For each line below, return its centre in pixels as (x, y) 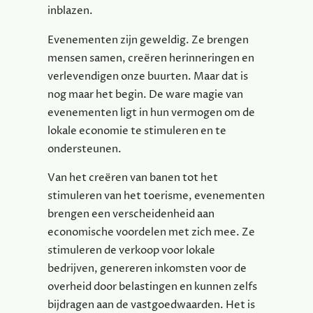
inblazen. (70, 11)
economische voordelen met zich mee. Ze (151, 232)
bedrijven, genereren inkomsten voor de (147, 268)
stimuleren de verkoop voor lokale (131, 250)
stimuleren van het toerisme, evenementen (156, 196)
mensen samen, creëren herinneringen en (151, 58)
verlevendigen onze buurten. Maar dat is (148, 76)
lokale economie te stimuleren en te (137, 131)
